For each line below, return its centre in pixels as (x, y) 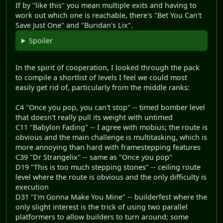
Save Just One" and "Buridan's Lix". (74, 25)
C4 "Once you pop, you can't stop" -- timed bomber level (110, 108)
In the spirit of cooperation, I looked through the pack (108, 68)
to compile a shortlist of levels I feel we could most (101, 78)
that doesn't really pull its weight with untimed (94, 117)
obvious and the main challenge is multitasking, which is (111, 137)
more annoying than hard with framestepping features (108, 147)
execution (32, 187)
